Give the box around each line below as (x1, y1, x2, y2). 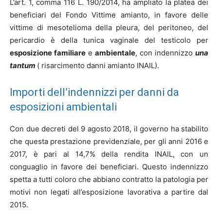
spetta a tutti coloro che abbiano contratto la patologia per (10, 175, 208, 184)
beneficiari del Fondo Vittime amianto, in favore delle (10, 10, 208, 19)
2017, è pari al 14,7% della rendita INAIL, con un (10, 149, 208, 159)
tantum (10, 61, 37, 70)
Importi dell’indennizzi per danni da (10, 86, 179, 98)
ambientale (95, 48, 135, 57)
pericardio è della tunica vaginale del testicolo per (10, 36, 208, 45)
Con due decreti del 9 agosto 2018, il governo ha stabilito (10, 124, 208, 133)
